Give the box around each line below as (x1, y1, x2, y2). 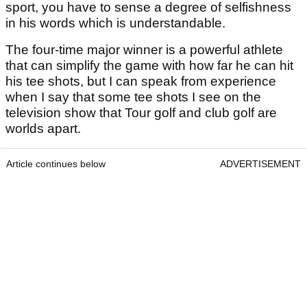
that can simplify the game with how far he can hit (5, 58, 293, 73)
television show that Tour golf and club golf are (5, 106, 277, 121)
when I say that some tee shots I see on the (5, 90, 261, 105)
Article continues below (6, 158, 106, 170)
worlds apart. (5, 121, 84, 136)
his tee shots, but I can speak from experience (5, 74, 276, 89)
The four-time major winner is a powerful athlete (5, 42, 283, 58)
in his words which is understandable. (5, 16, 225, 31)
